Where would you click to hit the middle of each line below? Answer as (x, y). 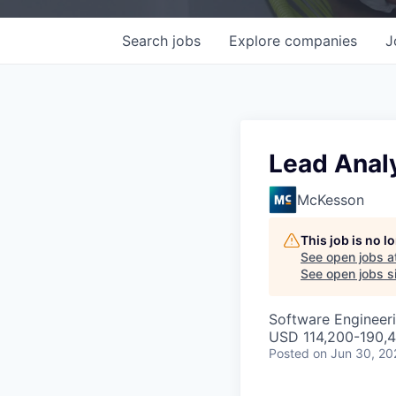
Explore (257, 40)
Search (147, 40)
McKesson (331, 199)
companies (321, 40)
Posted (289, 353)
